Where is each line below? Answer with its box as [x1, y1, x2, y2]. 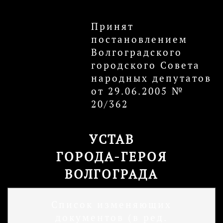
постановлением [91, 33, 188, 45]
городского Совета [91, 59, 200, 71]
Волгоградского [91, 46, 182, 58]
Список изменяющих [51, 199, 172, 211]
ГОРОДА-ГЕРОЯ [56, 148, 167, 165]
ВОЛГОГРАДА [65, 166, 158, 182]
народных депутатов [91, 72, 212, 84]
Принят [91, 20, 134, 32]
